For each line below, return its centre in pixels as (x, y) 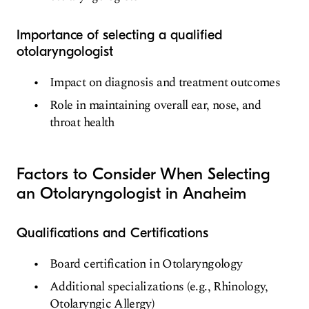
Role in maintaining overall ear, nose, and (156, 106)
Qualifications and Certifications (112, 233)
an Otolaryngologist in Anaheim (131, 193)
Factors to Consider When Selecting (143, 174)
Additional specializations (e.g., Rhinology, (159, 287)
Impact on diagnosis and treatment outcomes (165, 83)
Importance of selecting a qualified (120, 35)
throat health (82, 123)
